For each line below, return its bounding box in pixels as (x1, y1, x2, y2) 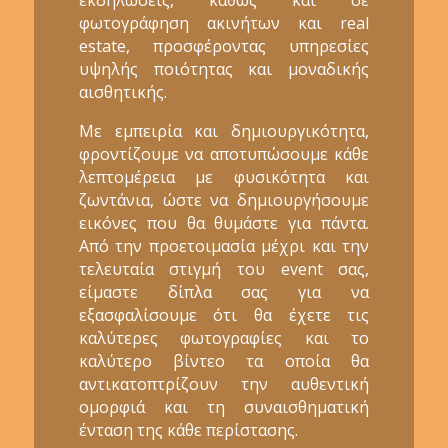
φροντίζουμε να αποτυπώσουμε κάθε (78, 142, 370, 165)
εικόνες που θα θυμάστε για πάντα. (78, 211, 370, 234)
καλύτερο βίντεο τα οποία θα (78, 349, 370, 372)
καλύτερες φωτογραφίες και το (78, 326, 370, 349)
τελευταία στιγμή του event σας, (78, 257, 370, 280)
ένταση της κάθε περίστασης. (78, 418, 298, 441)
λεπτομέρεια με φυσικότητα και (78, 165, 370, 188)
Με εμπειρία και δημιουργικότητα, (78, 119, 370, 142)
